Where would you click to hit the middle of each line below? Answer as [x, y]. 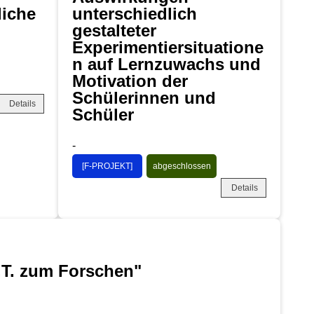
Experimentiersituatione [168, 47]
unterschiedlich [135, 13]
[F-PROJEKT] [107, 166]
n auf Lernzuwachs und [166, 64]
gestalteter [114, 30]
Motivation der [130, 81]
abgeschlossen [182, 166]
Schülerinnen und [144, 97]
